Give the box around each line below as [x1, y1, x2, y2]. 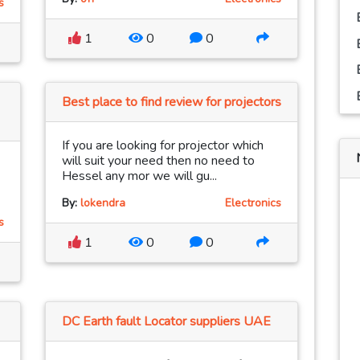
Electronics [225, 195, 281, 211]
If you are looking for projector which [62, 137, 264, 155]
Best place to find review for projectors [62, 93, 281, 112]
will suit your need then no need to [62, 152, 255, 170]
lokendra [80, 195, 125, 211]
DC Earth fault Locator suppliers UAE [62, 313, 271, 331]
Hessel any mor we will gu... [62, 167, 217, 186]
